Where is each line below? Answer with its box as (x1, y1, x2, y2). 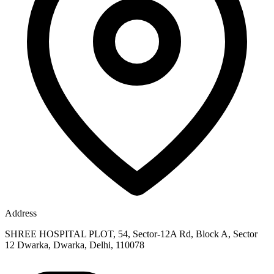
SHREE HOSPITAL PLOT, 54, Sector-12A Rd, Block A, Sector (5, 229, 257, 240)
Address (5, 208, 37, 219)
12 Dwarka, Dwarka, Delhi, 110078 (5, 240, 144, 251)
